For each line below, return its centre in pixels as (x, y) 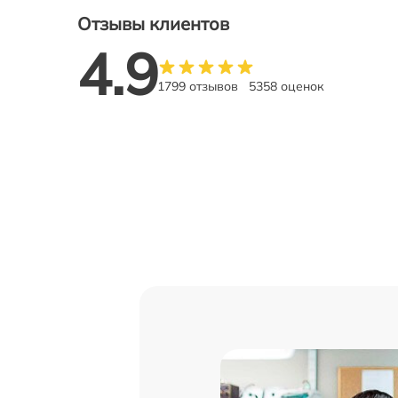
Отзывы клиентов (153, 23)
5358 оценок (287, 86)
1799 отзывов (198, 86)
